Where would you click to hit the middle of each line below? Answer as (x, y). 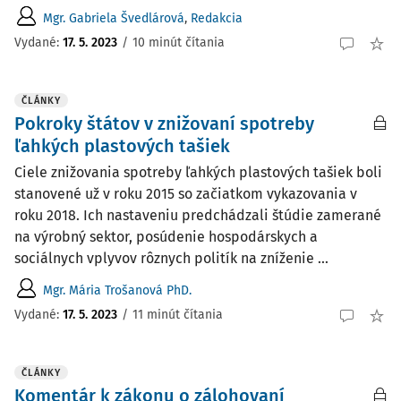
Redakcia (217, 18)
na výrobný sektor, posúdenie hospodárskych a (166, 237)
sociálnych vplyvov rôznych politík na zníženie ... (171, 258)
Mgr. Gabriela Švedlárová (114, 18)
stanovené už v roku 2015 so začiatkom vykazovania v (186, 194)
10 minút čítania (179, 42)
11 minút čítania (178, 314)
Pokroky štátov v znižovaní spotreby (164, 124)
